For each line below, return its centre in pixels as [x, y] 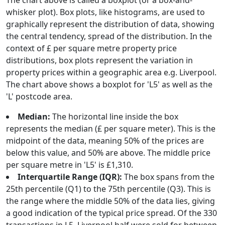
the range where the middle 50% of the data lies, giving [110, 201]
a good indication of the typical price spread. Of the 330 [111, 213]
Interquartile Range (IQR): [70, 177]
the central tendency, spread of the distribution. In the [109, 36]
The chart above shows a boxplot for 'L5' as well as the [109, 84]
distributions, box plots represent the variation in [99, 60]
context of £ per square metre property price [91, 48]
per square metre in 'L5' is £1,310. [70, 165]
